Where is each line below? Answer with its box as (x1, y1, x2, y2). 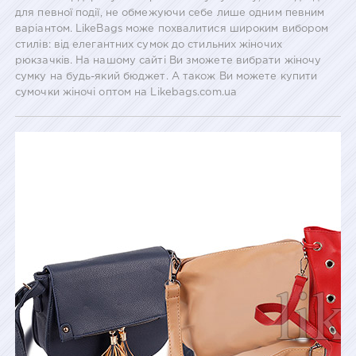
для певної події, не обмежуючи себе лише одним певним (15, 8, 325, 17)
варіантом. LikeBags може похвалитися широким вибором (15, 24, 329, 33)
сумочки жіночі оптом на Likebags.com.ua (15, 87, 237, 97)
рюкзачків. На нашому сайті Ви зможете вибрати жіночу (15, 56, 322, 65)
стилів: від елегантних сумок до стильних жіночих (15, 40, 282, 49)
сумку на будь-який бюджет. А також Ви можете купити (15, 72, 318, 81)
